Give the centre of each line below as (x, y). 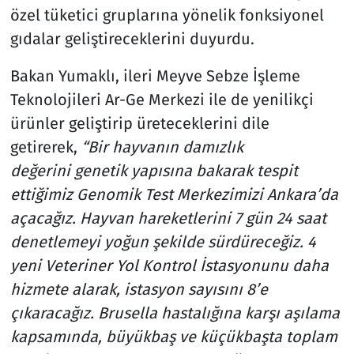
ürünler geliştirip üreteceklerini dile (139, 124)
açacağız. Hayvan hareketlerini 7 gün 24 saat (168, 218)
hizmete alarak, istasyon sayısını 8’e (139, 290)
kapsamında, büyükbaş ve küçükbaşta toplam (173, 337)
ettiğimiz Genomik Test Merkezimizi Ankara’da (174, 195)
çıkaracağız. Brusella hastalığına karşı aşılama (175, 313)
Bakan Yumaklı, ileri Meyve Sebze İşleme (155, 76)
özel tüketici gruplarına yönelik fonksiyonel (167, 15)
